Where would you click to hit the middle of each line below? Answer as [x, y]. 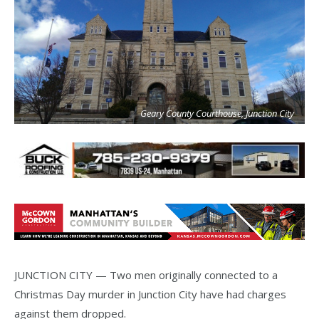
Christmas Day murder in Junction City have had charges [150, 294]
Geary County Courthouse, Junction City [217, 113]
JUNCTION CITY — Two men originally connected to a [146, 274]
